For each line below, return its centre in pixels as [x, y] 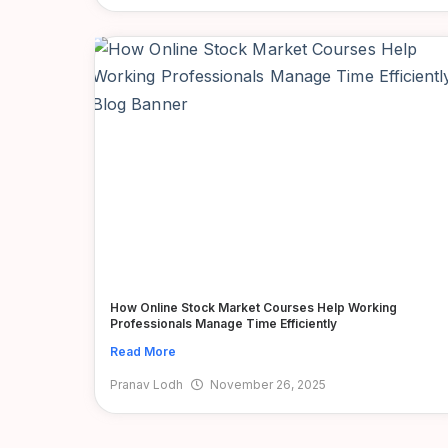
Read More [143, 351]
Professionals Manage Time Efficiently [223, 323]
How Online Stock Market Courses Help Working [253, 307]
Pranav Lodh [146, 384]
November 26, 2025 [268, 384]
